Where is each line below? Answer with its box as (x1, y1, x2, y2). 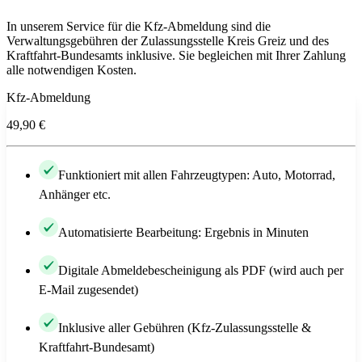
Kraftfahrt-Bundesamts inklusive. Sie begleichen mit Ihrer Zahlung (6, 48, 346, 63)
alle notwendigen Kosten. (6, 63, 137, 78)
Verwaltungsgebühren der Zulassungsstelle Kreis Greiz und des (6, 34, 329, 48)
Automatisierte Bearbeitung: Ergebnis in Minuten (58, 225, 309, 240)
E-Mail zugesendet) (39, 283, 138, 297)
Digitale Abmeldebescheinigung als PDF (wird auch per (58, 263, 343, 278)
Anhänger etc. (39, 187, 111, 202)
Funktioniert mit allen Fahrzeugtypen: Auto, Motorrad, (58, 168, 335, 183)
